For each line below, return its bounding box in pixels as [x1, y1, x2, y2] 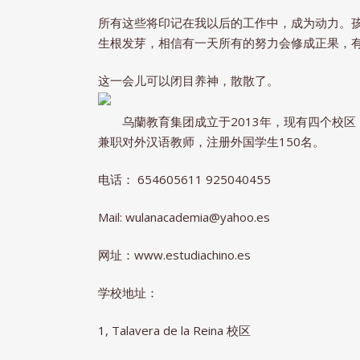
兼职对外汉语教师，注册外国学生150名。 [98, 133, 325, 149]
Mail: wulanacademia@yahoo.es [98, 209, 270, 225]
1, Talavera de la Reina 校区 [98, 322, 251, 338]
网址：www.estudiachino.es [98, 247, 251, 263]
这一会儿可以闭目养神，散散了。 [98, 72, 279, 88]
